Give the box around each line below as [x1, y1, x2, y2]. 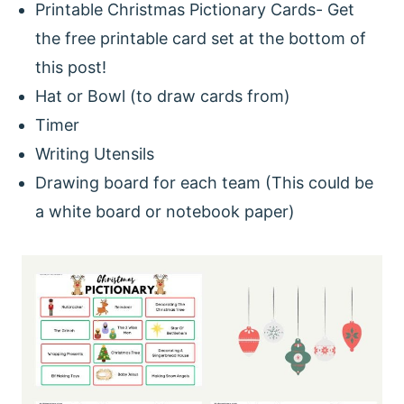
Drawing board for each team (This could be [35, 172, 373, 192]
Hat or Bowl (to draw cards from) [35, 86, 290, 106]
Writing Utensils [35, 143, 154, 163]
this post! [35, 57, 106, 77]
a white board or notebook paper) [35, 201, 295, 221]
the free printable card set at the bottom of [35, 28, 366, 48]
